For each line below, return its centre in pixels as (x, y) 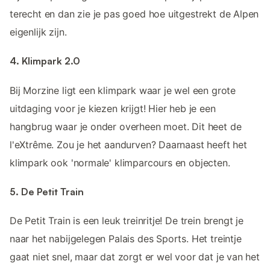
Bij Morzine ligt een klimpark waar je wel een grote (123, 90)
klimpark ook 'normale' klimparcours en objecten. (120, 162)
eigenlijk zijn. (38, 32)
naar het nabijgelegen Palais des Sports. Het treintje (126, 239)
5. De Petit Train (47, 191)
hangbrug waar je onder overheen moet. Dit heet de (126, 126)
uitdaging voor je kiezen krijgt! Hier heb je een (113, 108)
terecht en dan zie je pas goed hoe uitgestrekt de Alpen (134, 14)
